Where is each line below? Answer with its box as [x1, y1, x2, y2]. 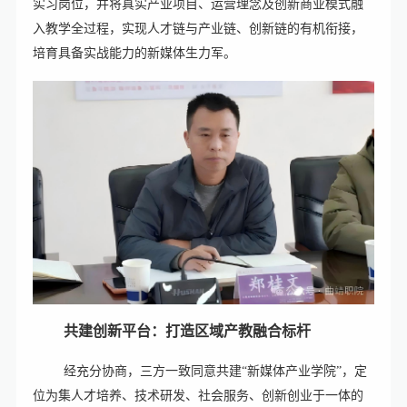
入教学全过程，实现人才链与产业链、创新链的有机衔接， [32, 21, 363, 35]
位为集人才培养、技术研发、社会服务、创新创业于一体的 [32, 388, 363, 402]
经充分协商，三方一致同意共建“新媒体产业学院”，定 [63, 363, 367, 378]
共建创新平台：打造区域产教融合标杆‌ [63, 323, 311, 339]
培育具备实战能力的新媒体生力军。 [32, 45, 236, 60]
